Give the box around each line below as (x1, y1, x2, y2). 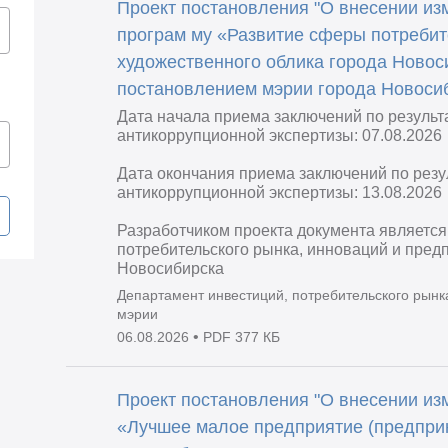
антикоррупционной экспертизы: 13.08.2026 (117, 183, 443, 201)
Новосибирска (117, 259, 225, 277)
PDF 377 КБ (203, 328, 281, 345)
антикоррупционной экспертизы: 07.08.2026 (117, 126, 443, 144)
